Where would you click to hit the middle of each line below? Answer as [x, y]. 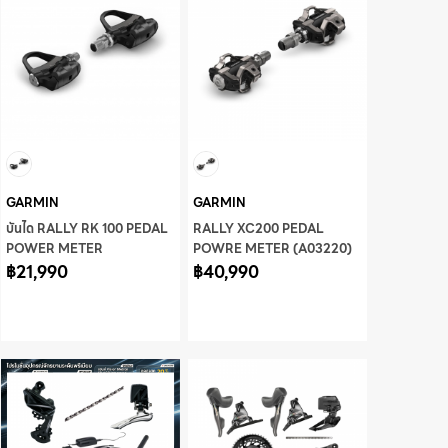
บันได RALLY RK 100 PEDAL [87, 228]
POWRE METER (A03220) [273, 248]
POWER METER [55, 248]
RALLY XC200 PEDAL [259, 228]
